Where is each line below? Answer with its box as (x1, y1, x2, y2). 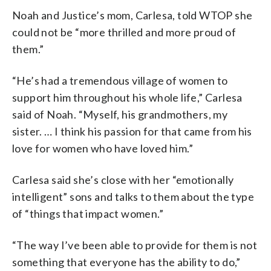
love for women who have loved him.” (12, 141, 193, 155)
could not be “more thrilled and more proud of (12, 25, 236, 39)
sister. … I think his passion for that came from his (12, 124, 252, 138)
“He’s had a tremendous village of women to (12, 73, 228, 87)
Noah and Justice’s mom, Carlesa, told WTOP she (12, 8, 253, 22)
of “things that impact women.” (12, 206, 163, 220)
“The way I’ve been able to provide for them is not (12, 238, 257, 252)
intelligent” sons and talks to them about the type (12, 189, 254, 203)
